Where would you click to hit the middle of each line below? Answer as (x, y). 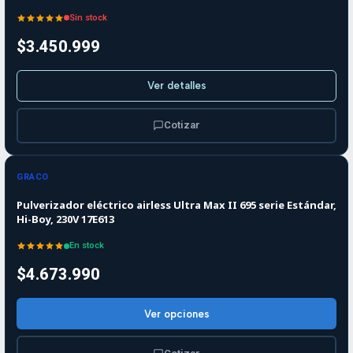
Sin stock (88, 17)
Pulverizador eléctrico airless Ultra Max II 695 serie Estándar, (176, 204)
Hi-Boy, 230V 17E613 (65, 219)
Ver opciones (176, 314)
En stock (87, 246)
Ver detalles (176, 86)
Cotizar (182, 125)
